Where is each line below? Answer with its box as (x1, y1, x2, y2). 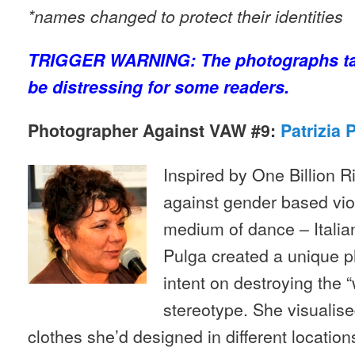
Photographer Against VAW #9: (28, 117, 281, 143)
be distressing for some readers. (28, 74, 289, 99)
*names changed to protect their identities (28, 4, 343, 29)
